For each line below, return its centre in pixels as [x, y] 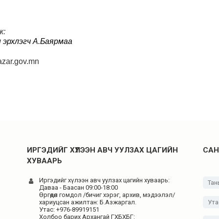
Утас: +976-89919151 [69, 209]
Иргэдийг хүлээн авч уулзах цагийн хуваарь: [104, 180]
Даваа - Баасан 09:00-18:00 [78, 187]
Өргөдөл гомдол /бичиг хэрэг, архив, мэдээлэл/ [107, 195]
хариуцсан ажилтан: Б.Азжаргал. [88, 202]
